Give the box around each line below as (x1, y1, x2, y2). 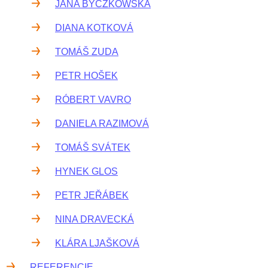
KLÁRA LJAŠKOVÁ (55, 238, 139, 248)
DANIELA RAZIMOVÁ (55, 118, 149, 129)
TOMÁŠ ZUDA (55, 47, 118, 57)
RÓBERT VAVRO (55, 95, 131, 105)
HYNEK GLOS (55, 166, 118, 176)
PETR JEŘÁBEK (55, 190, 129, 200)
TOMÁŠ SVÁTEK (55, 142, 130, 153)
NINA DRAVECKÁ (55, 214, 134, 224)
